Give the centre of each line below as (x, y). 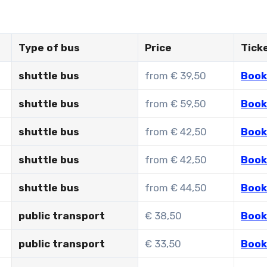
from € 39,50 (176, 75)
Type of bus (49, 47)
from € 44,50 (176, 187)
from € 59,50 (176, 103)
